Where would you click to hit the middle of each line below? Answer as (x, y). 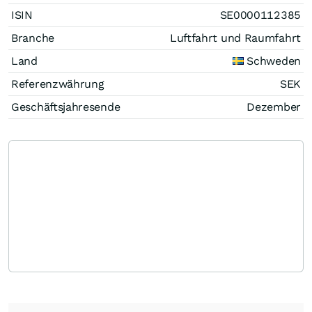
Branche (33, 38)
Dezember (274, 107)
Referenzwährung (58, 84)
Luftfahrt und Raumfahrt (235, 38)
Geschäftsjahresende (66, 107)
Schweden (274, 61)
